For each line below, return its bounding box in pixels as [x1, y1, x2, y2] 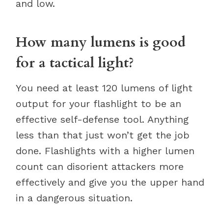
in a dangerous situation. [16, 192, 133, 204]
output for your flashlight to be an [16, 98, 181, 110]
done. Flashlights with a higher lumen [16, 145, 194, 157]
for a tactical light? [16, 54, 134, 72]
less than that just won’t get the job [16, 129, 190, 141]
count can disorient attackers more [16, 161, 184, 172]
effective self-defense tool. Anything [16, 113, 189, 125]
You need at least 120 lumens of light [16, 82, 192, 94]
